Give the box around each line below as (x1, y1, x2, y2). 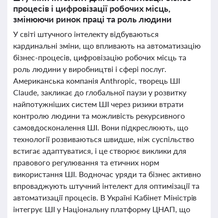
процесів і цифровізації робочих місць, (13, 3, 170, 14)
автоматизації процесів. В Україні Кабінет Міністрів (13, 193, 197, 202)
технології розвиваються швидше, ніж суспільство (13, 134, 194, 144)
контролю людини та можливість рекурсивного (13, 111, 185, 120)
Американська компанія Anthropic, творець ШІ (13, 76, 180, 85)
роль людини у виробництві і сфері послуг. (13, 64, 166, 73)
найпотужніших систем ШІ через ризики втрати (13, 99, 183, 109)
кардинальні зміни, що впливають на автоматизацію (13, 41, 201, 50)
